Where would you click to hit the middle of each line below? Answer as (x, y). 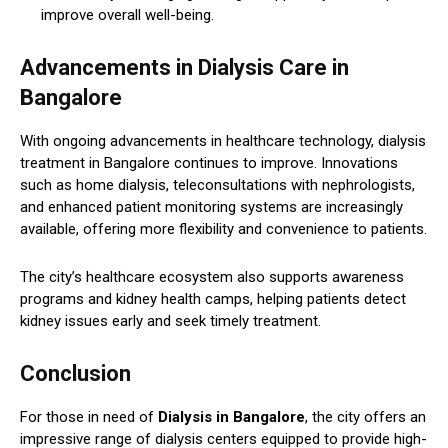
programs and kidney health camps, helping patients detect (213, 298)
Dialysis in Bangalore (231, 416)
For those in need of (89, 416)
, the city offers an (365, 416)
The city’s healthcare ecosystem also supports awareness (212, 276)
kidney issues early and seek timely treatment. (170, 320)
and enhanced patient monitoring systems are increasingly (211, 206)
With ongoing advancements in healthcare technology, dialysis (223, 140)
